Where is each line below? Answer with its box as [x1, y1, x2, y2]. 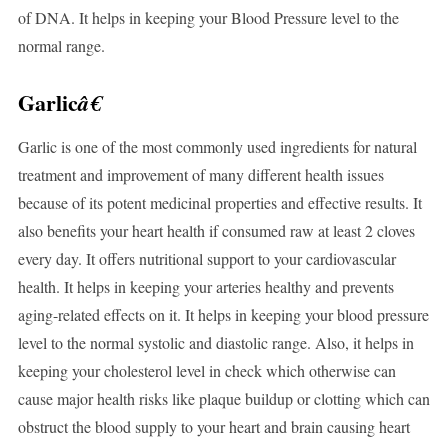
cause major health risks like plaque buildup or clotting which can [17, 388, 430, 410]
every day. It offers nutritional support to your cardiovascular [17, 248, 396, 270]
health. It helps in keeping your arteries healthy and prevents [17, 276, 394, 298]
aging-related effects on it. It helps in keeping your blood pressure [17, 304, 429, 326]
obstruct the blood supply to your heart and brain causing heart [17, 416, 410, 438]
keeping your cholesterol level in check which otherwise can [17, 360, 396, 382]
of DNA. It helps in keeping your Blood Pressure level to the [17, 7, 399, 29]
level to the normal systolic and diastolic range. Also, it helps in [17, 332, 414, 354]
